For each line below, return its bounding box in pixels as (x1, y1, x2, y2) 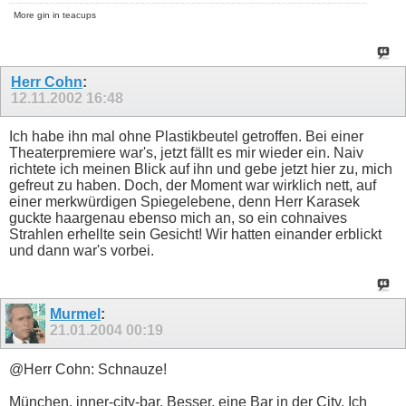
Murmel (50, 306, 101, 323)
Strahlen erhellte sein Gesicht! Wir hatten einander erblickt (9, 227, 382, 243)
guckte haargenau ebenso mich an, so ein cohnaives (9, 210, 347, 227)
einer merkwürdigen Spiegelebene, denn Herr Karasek (9, 194, 360, 210)
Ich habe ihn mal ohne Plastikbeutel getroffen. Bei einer (9, 129, 363, 145)
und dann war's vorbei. (9, 243, 154, 259)
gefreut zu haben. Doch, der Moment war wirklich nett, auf (9, 178, 376, 194)
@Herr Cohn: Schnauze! (9, 361, 167, 377)
